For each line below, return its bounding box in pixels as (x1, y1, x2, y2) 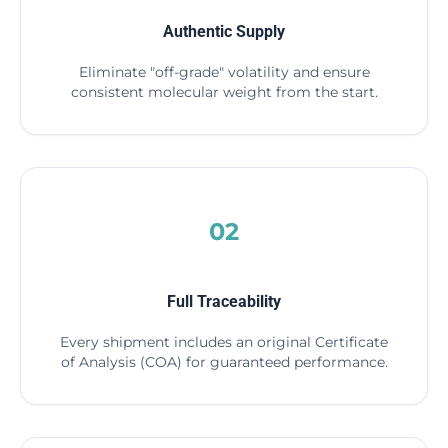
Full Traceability (167, 292, 281, 311)
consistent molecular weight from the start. (70, 83, 378, 101)
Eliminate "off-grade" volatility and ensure (78, 63, 370, 81)
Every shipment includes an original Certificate (60, 333, 388, 351)
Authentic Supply (163, 22, 285, 41)
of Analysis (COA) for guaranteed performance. (60, 353, 388, 371)
